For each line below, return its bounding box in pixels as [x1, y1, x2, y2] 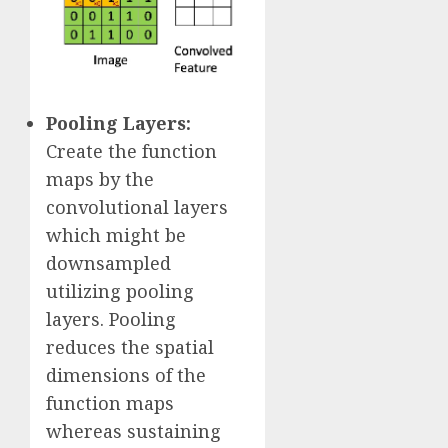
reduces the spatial [46, 335, 214, 360]
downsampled [46, 251, 171, 276]
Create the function [46, 139, 217, 164]
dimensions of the [46, 363, 206, 388]
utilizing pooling [46, 279, 194, 304]
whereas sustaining [46, 419, 221, 444]
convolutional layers [46, 195, 228, 220]
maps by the [46, 167, 154, 192]
